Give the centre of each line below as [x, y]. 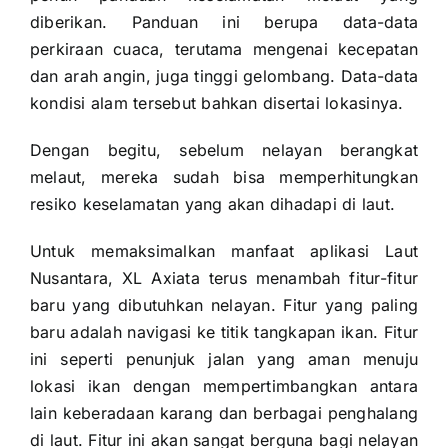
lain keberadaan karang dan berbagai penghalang [224, 412]
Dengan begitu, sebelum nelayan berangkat [224, 149]
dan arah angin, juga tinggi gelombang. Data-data [224, 75]
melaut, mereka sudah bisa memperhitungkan [224, 176]
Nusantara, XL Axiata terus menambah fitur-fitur [224, 277]
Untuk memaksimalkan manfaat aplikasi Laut [224, 250]
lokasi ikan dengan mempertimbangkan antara [224, 385]
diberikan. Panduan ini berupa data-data [224, 21]
